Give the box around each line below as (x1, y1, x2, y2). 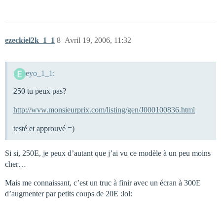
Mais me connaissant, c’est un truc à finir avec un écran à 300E (5, 178, 201, 187)
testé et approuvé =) (13, 124, 74, 133)
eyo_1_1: (25, 69, 55, 77)
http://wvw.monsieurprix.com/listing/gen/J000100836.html (13, 105, 195, 114)
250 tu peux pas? (13, 86, 66, 95)
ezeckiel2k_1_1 (5, 36, 55, 44)
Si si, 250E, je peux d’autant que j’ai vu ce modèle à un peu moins (5, 148, 211, 157)
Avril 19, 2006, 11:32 (65, 36, 131, 44)
